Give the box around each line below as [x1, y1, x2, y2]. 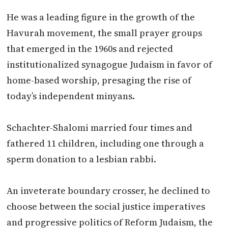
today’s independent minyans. [7, 89, 135, 102]
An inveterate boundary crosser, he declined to [7, 184, 211, 197]
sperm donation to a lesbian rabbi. [7, 152, 157, 165]
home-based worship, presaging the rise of [7, 73, 192, 87]
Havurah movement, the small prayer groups [7, 26, 203, 39]
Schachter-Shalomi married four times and [7, 121, 193, 134]
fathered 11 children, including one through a [7, 136, 205, 150]
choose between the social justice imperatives [7, 199, 206, 213]
